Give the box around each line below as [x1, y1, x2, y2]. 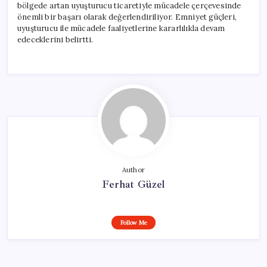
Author [122, 165, 145, 174]
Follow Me [120, 218, 147, 226]
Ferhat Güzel [102, 177, 165, 191]
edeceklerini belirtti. [17, 34, 94, 45]
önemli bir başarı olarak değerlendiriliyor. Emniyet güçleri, [17, 11, 237, 22]
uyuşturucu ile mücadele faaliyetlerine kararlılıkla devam [17, 23, 225, 33]
